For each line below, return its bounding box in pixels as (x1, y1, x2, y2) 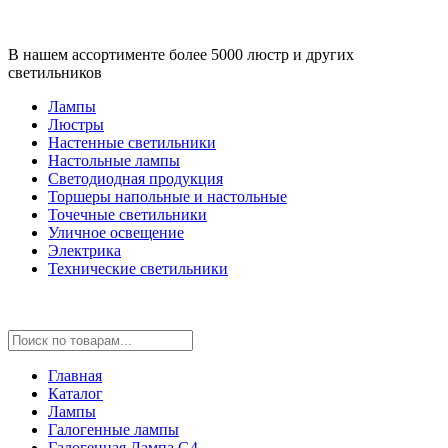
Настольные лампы (48, 152, 180, 169)
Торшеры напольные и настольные (48, 188, 287, 205)
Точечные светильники (48, 206, 207, 223)
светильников (8, 64, 102, 81)
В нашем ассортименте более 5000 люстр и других (8, 46, 354, 63)
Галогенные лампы (48, 421, 179, 438)
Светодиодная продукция (48, 170, 223, 187)
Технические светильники (48, 260, 228, 277)
